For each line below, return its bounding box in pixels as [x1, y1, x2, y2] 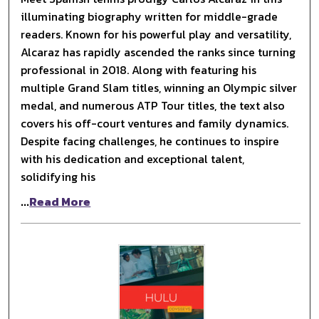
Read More [29, 192, 91, 210]
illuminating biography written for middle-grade [21, 7, 278, 25]
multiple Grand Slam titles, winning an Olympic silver [21, 78, 298, 96]
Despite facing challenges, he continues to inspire [21, 132, 280, 150]
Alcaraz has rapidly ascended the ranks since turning [21, 43, 296, 61]
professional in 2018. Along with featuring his [21, 61, 257, 78]
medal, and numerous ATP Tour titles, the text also [21, 96, 286, 114]
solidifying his [21, 167, 96, 185]
